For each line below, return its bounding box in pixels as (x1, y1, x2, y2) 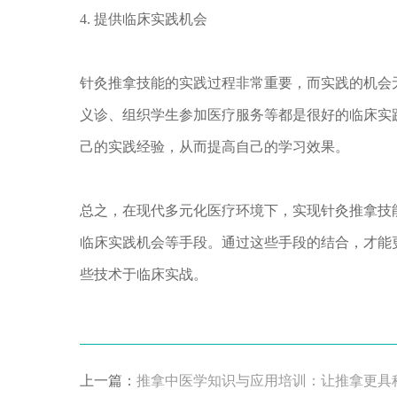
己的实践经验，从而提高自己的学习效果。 (79, 139, 349, 154)
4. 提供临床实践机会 (79, 12, 207, 27)
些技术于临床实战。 (79, 267, 207, 282)
